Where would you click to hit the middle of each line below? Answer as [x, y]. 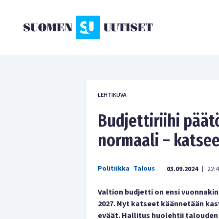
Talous [144, 169]
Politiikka [114, 169]
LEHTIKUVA [112, 95]
